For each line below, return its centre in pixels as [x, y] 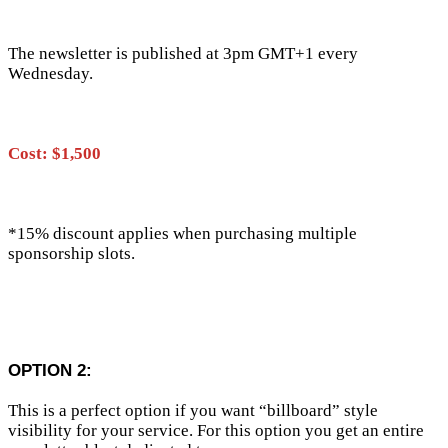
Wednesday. [50, 73]
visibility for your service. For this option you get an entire [216, 430]
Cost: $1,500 [54, 153]
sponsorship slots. [71, 253]
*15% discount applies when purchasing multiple [182, 233]
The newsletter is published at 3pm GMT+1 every [183, 53]
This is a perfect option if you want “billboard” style [193, 410]
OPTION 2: [50, 370]
